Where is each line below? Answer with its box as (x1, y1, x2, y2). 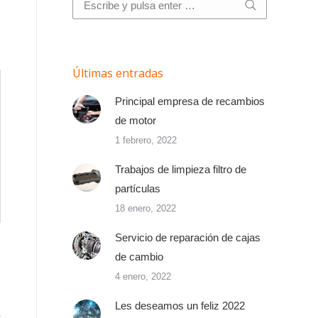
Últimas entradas (72, 65, 163, 81)
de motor (115, 114, 156, 126)
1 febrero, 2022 (115, 135, 177, 146)
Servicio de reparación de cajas (115, 231, 261, 243)
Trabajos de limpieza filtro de (115, 163, 246, 175)
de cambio (115, 251, 163, 263)
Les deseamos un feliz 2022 (115, 300, 245, 312)
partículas (115, 182, 160, 194)
